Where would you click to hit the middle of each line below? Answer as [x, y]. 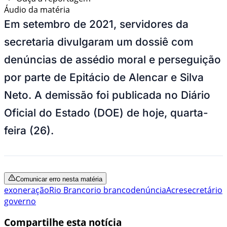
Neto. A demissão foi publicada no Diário [107, 95]
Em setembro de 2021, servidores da [96, 24]
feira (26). [29, 130]
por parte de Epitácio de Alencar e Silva [104, 77]
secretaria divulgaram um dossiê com [99, 42]
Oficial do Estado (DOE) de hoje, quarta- [106, 112]
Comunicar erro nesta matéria [59, 179]
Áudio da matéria [37, 9]
